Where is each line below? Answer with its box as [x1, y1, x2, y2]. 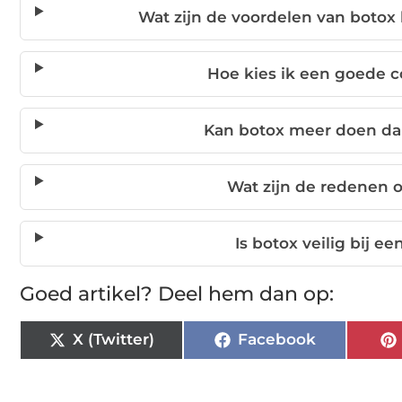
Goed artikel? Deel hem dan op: [20, 277, 334, 302]
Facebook [237, 327, 316, 345]
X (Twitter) [72, 327, 154, 345]
